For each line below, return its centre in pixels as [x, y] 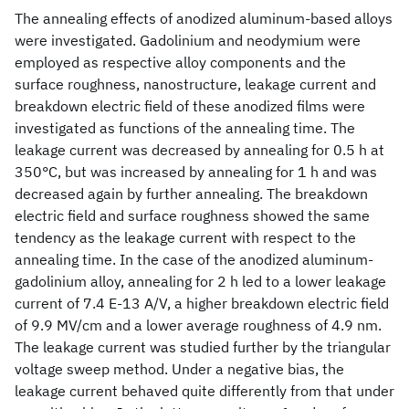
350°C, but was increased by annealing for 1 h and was [196, 172]
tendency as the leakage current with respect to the [185, 237]
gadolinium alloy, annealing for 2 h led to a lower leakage [200, 281]
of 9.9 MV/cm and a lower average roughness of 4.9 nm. [198, 325]
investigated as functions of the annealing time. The [185, 128]
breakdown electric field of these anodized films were [190, 106]
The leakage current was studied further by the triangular [203, 347]
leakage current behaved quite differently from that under [204, 391]
